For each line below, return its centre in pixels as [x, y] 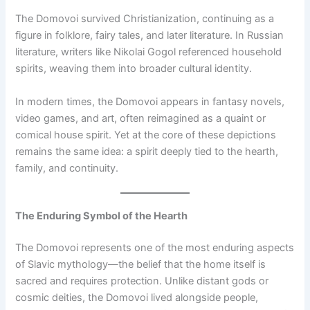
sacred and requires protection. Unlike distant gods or [142, 281]
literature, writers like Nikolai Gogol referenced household [149, 52]
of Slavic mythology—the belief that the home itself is [141, 264]
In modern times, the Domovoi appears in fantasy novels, [150, 101]
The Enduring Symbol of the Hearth [102, 216]
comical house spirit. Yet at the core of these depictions [146, 135]
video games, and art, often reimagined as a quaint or [141, 118]
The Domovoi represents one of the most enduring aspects [155, 247]
